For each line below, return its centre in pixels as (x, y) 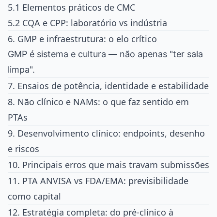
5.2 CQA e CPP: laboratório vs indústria (87, 23)
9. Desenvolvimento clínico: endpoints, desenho (106, 133)
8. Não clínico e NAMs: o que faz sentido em (98, 101)
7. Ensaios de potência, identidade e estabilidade (108, 85)
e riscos (23, 148)
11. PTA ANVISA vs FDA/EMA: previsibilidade (98, 180)
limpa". (21, 69)
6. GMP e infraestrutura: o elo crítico (82, 39)
